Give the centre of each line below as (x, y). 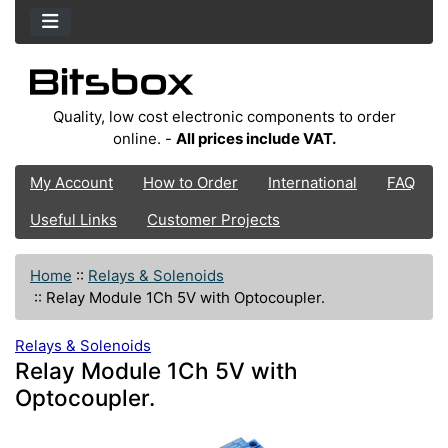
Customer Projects (213, 220)
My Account (71, 183)
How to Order (190, 183)
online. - (144, 138)
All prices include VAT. (255, 138)
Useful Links (73, 220)
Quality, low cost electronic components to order (224, 116)
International (312, 183)
